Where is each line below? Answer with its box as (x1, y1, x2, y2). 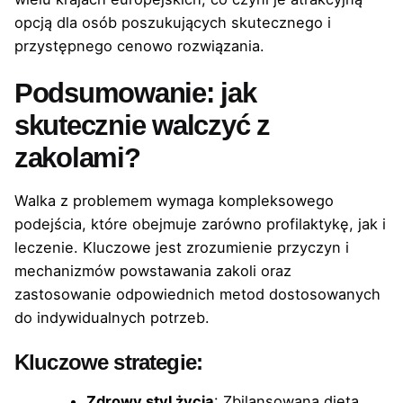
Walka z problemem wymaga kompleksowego (14, 192, 334, 210)
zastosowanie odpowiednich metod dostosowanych (14, 285, 381, 304)
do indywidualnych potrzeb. (14, 309, 210, 327)
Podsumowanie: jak (14, 76, 256, 109)
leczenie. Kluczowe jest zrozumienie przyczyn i (14, 238, 349, 257)
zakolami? (14, 141, 140, 174)
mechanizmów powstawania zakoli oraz (14, 262, 291, 281)
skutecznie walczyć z (14, 109, 270, 141)
